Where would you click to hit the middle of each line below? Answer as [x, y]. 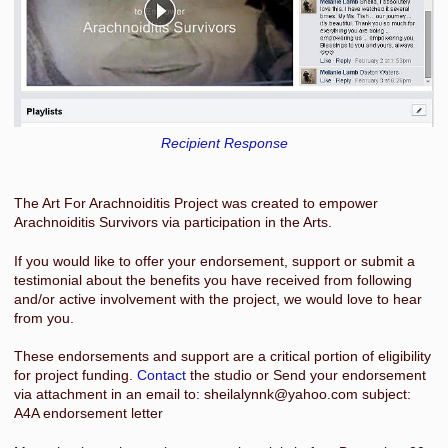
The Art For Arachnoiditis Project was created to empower [196, 203]
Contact [161, 375]
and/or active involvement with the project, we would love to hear [218, 298]
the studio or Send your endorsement [306, 375]
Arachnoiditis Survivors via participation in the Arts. [173, 222]
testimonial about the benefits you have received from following [213, 279]
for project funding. [75, 375]
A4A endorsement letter [88, 413]
